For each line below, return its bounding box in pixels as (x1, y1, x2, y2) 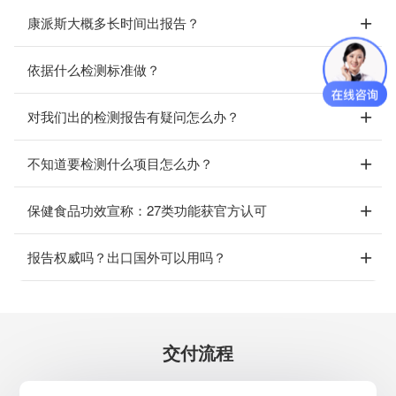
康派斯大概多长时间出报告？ (27, 13, 200, 32)
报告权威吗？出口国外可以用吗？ (27, 247, 226, 266)
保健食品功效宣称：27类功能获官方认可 (27, 201, 267, 219)
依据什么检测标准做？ (27, 60, 160, 79)
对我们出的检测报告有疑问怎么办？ (27, 107, 240, 126)
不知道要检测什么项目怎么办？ (27, 154, 213, 172)
